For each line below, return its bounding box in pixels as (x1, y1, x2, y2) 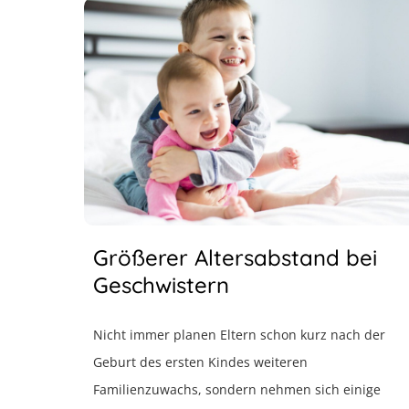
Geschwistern (93, 271, 229, 299)
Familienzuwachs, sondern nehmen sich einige (93, 381, 381, 398)
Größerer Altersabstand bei (93, 244, 377, 271)
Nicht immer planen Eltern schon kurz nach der (93, 326, 385, 343)
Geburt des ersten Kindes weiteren (93, 353, 308, 371)
